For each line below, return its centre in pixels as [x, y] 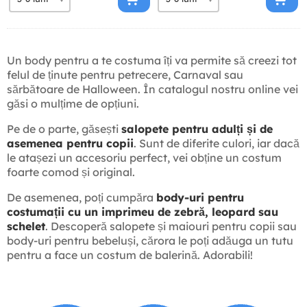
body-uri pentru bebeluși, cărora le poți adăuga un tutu [150, 241]
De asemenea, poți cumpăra [82, 198]
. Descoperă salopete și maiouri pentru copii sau [171, 226]
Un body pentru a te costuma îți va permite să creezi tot [152, 61]
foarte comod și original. [71, 172]
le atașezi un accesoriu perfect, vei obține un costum [144, 158]
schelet [26, 226]
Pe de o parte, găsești [64, 129]
